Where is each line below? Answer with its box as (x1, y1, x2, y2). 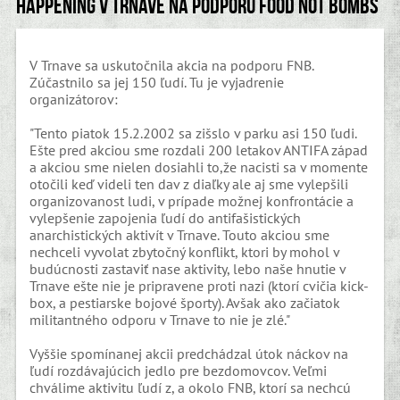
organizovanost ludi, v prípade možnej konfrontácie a (29, 191, 354, 210)
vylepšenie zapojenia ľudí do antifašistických (29, 208, 302, 227)
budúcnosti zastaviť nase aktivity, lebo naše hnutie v (29, 259, 347, 278)
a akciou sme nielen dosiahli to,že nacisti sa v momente (29, 157, 369, 176)
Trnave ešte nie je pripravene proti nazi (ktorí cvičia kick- (29, 276, 370, 295)
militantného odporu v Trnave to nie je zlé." (29, 310, 291, 329)
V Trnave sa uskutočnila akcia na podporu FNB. (29, 55, 315, 74)
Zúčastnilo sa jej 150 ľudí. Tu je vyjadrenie (29, 72, 285, 91)
